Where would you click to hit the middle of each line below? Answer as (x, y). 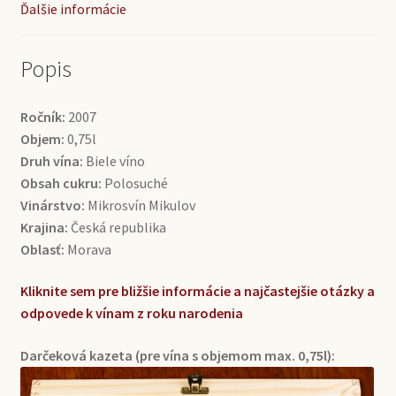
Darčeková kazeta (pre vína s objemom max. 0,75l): (177, 355)
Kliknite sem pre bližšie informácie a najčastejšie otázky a (197, 291)
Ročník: (42, 116)
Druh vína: (51, 160)
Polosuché (134, 183)
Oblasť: (42, 249)
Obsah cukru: (61, 183)
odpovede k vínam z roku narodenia (131, 313)
